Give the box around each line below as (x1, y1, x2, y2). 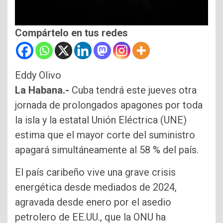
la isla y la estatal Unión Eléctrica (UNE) (15, 114, 187, 126)
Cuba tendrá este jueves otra (72, 84, 197, 97)
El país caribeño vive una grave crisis (15, 166, 176, 179)
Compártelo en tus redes (15, 27, 128, 39)
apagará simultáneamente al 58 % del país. (15, 144, 199, 156)
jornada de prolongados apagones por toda (15, 99, 203, 111)
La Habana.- (15, 84, 72, 97)
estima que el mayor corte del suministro (15, 129, 195, 141)
